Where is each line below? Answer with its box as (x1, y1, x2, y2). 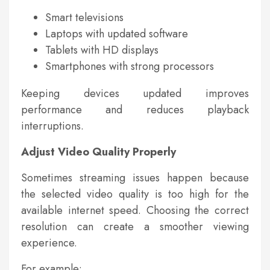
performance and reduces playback (21, 102, 249, 118)
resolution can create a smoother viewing (21, 219, 249, 235)
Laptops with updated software (45, 26, 188, 42)
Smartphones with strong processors (45, 58, 214, 75)
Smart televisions (45, 10, 124, 26)
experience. (21, 235, 77, 251)
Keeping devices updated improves (21, 86, 249, 102)
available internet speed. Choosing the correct (21, 202, 249, 219)
